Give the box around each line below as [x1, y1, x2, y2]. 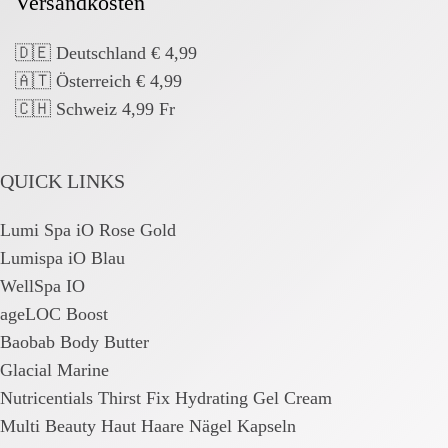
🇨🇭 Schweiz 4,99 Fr [15, 99, 180, 120]
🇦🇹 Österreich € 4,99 [15, 71, 182, 92]
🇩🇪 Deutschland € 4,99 [15, 43, 197, 64]
